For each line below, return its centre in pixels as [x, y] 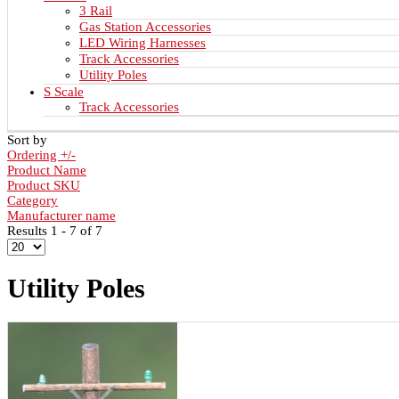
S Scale [64, 92]
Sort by [27, 140]
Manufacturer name [61, 216]
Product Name [47, 171]
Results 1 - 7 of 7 [55, 231]
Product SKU [44, 186]
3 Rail [96, 11]
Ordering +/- [41, 155]
